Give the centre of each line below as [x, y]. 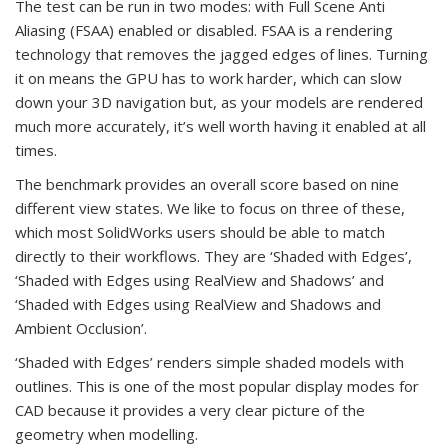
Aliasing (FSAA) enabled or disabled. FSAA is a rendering [204, 30]
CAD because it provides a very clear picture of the [190, 410]
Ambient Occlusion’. [81, 328]
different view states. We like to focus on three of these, [210, 208]
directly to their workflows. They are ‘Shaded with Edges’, [213, 256]
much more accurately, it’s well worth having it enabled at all [220, 126]
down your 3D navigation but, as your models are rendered [219, 102]
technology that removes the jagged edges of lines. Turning [221, 54]
